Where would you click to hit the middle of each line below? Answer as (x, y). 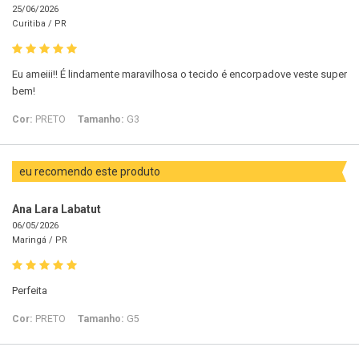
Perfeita (30, 291)
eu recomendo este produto (91, 172)
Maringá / (34, 240)
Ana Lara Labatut (56, 210)
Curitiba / (33, 24)
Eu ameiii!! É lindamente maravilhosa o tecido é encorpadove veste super (179, 75)
